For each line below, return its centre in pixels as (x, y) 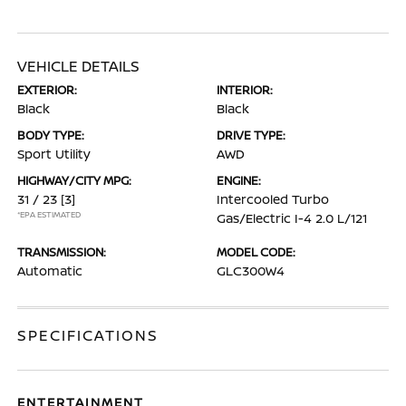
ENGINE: (239, 180)
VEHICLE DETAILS (79, 66)
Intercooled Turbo (273, 198)
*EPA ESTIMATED (49, 214)
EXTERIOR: (48, 89)
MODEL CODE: (256, 251)
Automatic (50, 270)
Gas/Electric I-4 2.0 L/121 (292, 217)
